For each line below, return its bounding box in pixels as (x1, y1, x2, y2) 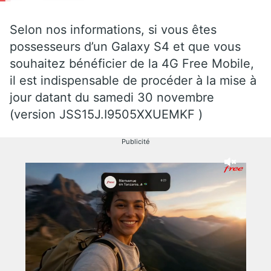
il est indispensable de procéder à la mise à (10, 73, 256, 88)
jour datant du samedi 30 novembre (10, 90, 214, 105)
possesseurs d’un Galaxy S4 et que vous (10, 39, 241, 54)
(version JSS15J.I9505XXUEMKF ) (10, 106, 203, 122)
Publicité (121, 137, 150, 146)
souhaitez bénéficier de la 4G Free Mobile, (10, 56, 254, 71)
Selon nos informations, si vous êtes (10, 22, 217, 37)
